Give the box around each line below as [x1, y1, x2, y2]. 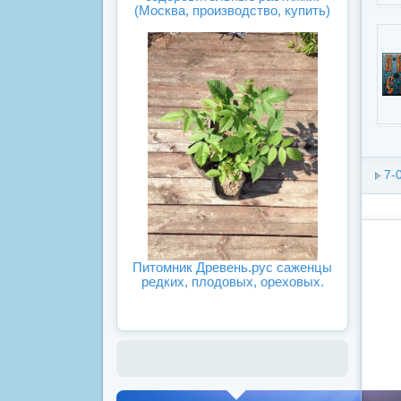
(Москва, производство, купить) [134, 3, 330, 19]
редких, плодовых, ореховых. [141, 273, 324, 289]
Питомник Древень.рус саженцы [132, 259, 332, 275]
